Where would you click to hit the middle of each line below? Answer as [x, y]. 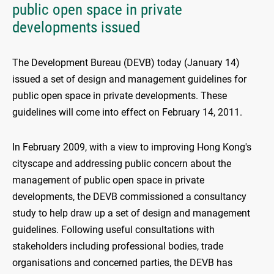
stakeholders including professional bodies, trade [118, 246]
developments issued [76, 28]
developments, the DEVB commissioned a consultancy [129, 197]
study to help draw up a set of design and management [131, 213]
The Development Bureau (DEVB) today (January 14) [126, 63]
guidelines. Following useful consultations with [113, 230]
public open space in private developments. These [120, 96]
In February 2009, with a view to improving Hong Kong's [132, 147]
